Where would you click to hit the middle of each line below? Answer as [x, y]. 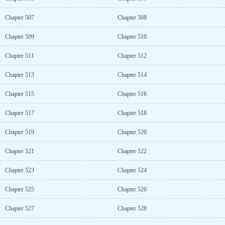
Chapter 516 [132, 94]
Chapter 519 [20, 132]
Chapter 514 [132, 75]
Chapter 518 [132, 113]
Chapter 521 [20, 151]
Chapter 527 [20, 208]
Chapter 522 [132, 151]
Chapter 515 [20, 94]
